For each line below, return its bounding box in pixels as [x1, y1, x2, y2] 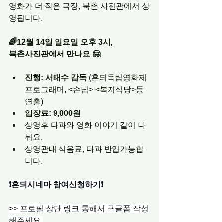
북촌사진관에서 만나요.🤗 [9, 50, 100, 58]
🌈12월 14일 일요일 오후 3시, [9, 38, 112, 46]
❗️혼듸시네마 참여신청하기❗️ [9, 180, 103, 189]
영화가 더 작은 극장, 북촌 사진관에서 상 [9, 2, 150, 10]
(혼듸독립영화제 [87, 73, 149, 82]
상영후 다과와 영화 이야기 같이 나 [25, 121, 146, 129]
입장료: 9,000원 [25, 109, 81, 117]
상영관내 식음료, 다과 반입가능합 [25, 145, 144, 153]
